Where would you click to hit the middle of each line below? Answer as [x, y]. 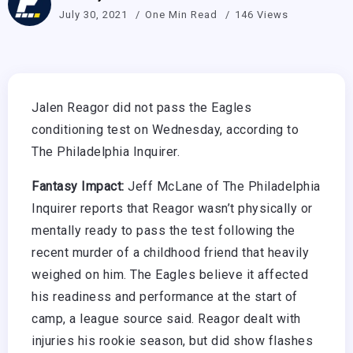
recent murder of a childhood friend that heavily [170, 253]
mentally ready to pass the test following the [163, 231]
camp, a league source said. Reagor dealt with [166, 319]
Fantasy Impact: [78, 187]
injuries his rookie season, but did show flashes [172, 341]
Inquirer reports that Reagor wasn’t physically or [172, 209]
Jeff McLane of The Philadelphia [222, 187]
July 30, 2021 [93, 14]
